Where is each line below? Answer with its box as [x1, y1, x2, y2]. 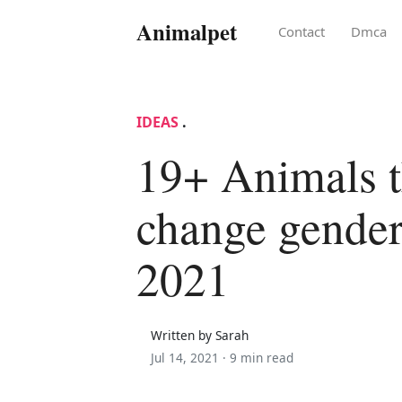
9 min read [230, 348, 293, 366]
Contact [278, 22, 326, 40]
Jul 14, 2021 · [151, 348, 230, 366]
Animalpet [136, 14, 237, 48]
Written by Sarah [151, 326, 249, 344]
